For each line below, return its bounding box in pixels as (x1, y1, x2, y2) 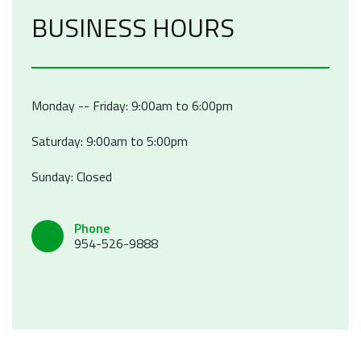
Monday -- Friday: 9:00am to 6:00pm (31, 96, 233, 116)
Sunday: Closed (31, 167, 112, 187)
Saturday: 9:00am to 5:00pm (31, 131, 188, 151)
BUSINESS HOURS (31, 8, 234, 48)
